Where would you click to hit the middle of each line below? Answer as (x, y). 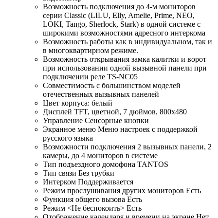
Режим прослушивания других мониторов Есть (122, 191)
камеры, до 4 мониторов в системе (100, 156)
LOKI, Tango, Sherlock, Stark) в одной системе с (122, 24)
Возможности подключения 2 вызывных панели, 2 (127, 147)
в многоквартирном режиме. (91, 51)
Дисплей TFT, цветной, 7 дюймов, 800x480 (115, 112)
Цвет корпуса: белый (78, 103)
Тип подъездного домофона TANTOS (106, 164)
